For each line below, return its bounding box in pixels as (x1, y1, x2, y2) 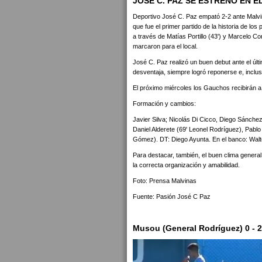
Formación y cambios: (133, 100, 196, 107)
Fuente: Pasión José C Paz (133, 193, 211, 200)
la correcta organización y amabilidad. (133, 161, 240, 168)
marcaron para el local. (133, 43, 198, 50)
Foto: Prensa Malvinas (133, 177, 196, 184)
